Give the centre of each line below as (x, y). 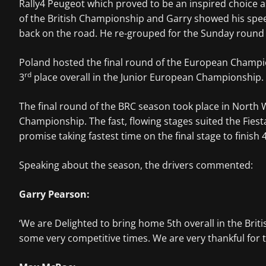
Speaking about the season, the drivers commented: (136, 165)
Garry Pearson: (54, 194)
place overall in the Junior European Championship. (148, 77)
